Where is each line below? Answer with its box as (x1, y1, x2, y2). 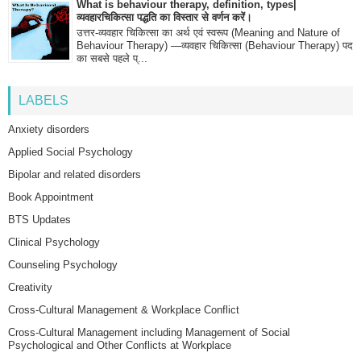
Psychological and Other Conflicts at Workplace (8, 338, 231, 351)
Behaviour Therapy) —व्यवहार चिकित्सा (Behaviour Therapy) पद (77, 39, 353, 52)
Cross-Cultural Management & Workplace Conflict (8, 303, 239, 316)
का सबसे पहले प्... (77, 52, 147, 64)
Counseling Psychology (8, 258, 118, 271)
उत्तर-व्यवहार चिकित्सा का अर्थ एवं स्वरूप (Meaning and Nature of (77, 26, 340, 39)
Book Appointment (8, 190, 93, 203)
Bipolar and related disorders (8, 168, 141, 180)
